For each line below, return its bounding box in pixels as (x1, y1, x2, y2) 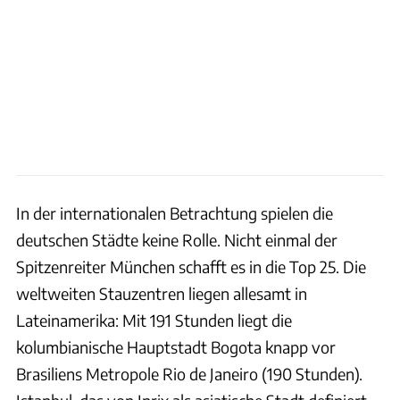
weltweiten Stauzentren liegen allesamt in (16, 282, 307, 304)
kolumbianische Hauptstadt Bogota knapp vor (16, 336, 336, 357)
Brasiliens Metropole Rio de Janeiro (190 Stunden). (16, 362, 362, 384)
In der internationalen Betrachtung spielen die (16, 202, 333, 223)
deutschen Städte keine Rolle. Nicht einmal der (16, 229, 337, 250)
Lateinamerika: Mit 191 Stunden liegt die (16, 309, 292, 330)
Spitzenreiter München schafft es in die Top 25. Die (16, 255, 366, 277)
